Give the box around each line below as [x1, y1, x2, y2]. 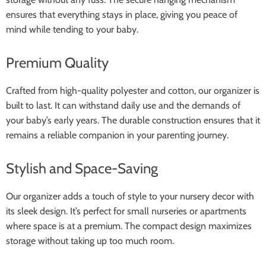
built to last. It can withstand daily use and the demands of [6, 100, 240, 111]
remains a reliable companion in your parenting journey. [6, 129, 229, 141]
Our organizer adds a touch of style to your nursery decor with [6, 191, 254, 202]
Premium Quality [6, 54, 109, 71]
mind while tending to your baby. [6, 24, 138, 35]
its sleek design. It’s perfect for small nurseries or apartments [6, 205, 246, 217]
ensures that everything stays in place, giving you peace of [6, 9, 237, 20]
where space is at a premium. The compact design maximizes [6, 220, 252, 232]
